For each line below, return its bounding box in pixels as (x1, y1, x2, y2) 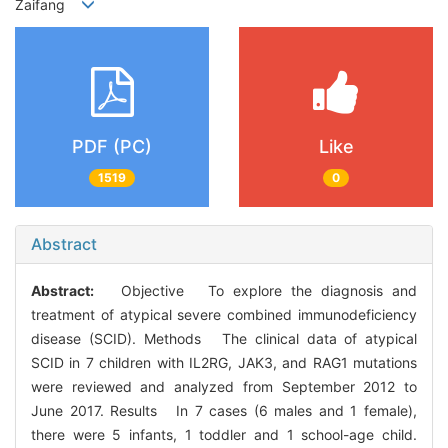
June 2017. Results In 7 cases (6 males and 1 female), (31, 401, 417, 419)
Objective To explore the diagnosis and (102, 281, 417, 299)
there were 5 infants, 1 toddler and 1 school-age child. (31, 425, 417, 443)
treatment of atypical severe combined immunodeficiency (31, 305, 417, 323)
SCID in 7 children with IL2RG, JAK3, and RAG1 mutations (31, 353, 417, 371)
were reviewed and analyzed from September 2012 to (31, 377, 417, 395)
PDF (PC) (72, 136, 152, 158)
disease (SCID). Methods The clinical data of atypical (31, 329, 417, 347)
